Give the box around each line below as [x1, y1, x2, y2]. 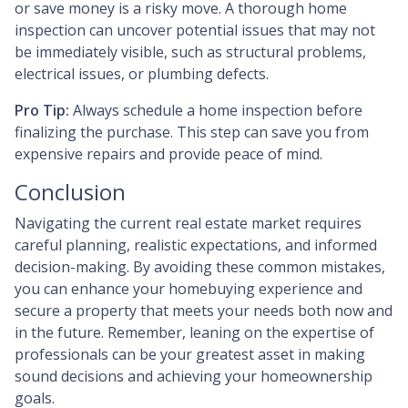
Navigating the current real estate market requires [15, 213, 362, 233]
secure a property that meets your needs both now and [15, 301, 393, 321]
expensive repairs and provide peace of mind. [15, 144, 322, 164]
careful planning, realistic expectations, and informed [15, 235, 377, 255]
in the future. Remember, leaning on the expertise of [15, 322, 374, 342]
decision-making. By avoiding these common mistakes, [15, 257, 385, 277]
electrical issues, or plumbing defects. [15, 64, 269, 84]
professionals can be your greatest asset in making [15, 344, 365, 364]
